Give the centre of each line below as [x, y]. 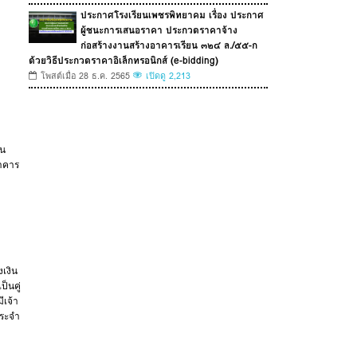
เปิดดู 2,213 [168, 76]
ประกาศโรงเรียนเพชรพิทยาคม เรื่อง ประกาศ [172, 15]
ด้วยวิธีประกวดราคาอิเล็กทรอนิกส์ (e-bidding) [124, 61]
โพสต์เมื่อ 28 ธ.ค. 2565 [85, 76]
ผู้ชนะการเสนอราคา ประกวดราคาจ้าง [159, 30]
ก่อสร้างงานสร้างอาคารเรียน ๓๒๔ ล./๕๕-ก [169, 45]
